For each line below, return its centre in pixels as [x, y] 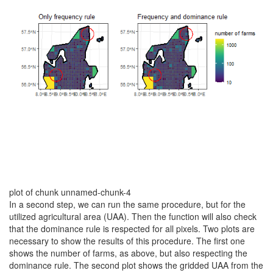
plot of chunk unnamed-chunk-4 [70, 192]
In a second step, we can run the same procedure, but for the [127, 204]
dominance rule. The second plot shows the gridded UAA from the [136, 265]
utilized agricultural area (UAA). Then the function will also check [133, 216]
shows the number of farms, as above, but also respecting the [128, 253]
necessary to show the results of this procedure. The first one [127, 240]
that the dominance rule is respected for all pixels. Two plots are [132, 228]
